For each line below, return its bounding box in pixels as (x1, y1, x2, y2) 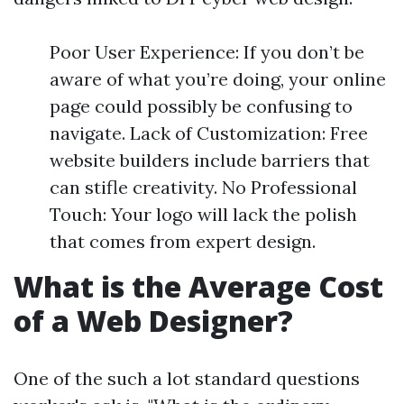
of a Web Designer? (14, 301, 293, 340)
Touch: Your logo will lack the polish (50, 203, 357, 225)
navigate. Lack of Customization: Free (50, 122, 368, 144)
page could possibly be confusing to (50, 95, 353, 117)
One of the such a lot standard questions (14, 367, 360, 390)
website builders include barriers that (50, 149, 370, 171)
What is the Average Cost (14, 267, 383, 306)
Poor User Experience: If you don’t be (50, 41, 364, 63)
